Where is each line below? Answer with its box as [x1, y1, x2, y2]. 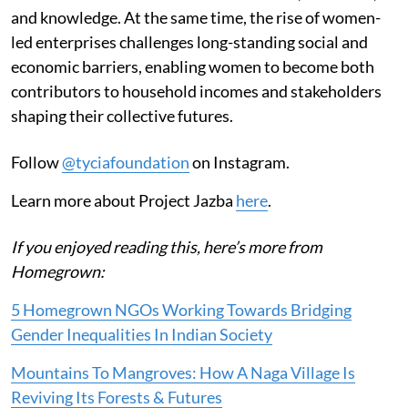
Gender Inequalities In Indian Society [11, 324, 272, 345]
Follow [11, 152, 62, 173]
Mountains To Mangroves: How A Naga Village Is [11, 362, 355, 383]
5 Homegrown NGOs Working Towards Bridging [11, 300, 352, 321]
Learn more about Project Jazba [11, 190, 236, 211]
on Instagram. [189, 152, 290, 173]
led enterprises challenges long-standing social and [11, 32, 368, 53]
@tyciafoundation [62, 152, 189, 173]
